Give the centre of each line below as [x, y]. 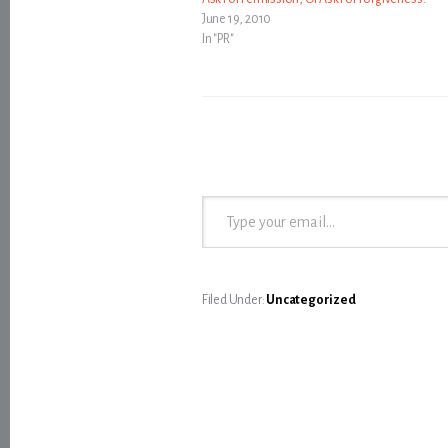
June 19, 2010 [236, 19]
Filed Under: [234, 300]
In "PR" [217, 39]
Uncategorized [311, 300]
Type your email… [229, 195]
